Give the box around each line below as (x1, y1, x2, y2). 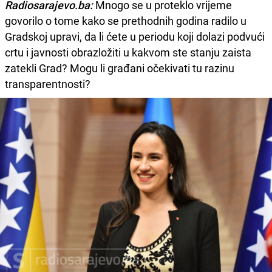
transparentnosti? (5, 76, 90, 92)
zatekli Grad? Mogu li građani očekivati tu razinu (5, 61, 234, 76)
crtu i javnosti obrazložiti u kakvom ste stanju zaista (5, 45, 251, 60)
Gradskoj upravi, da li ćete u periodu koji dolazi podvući (5, 29, 265, 44)
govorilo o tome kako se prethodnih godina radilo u (5, 13, 246, 29)
